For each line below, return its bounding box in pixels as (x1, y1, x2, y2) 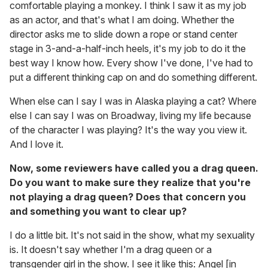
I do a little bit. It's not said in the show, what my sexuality (10, 229, 255, 242)
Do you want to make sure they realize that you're (10, 176, 251, 189)
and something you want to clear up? (10, 205, 187, 218)
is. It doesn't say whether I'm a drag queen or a (10, 243, 212, 256)
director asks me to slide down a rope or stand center (10, 28, 237, 41)
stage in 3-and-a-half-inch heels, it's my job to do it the (10, 42, 246, 55)
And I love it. (10, 138, 63, 151)
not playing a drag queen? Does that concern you (10, 191, 246, 203)
